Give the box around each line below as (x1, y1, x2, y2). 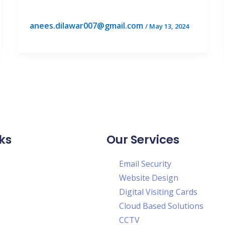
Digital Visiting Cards (119, 186, 197, 197)
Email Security (119, 158, 171, 169)
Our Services (106, 132, 179, 148)
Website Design (119, 172, 178, 183)
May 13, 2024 (149, 22, 189, 31)
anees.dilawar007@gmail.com (29, 20, 145, 31)
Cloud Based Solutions (119, 200, 203, 211)
